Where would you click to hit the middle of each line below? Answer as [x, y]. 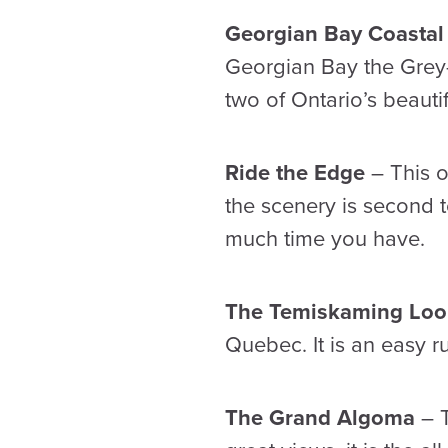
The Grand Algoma [319, 418]
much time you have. [324, 239]
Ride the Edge [294, 173]
